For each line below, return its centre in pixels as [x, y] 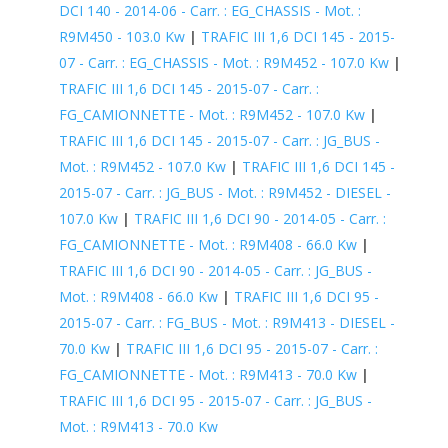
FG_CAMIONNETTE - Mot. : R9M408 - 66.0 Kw [207, 244]
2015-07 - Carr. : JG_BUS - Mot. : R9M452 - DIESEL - [224, 192]
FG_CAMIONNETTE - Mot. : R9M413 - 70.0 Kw [207, 374]
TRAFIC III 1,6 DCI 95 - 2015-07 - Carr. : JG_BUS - [215, 400]
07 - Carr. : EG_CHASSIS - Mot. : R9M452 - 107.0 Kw [223, 62]
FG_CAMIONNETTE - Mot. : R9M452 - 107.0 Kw [211, 114]
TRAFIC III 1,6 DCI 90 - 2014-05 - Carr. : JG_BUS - [215, 270]
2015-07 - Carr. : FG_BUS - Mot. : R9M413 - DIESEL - [226, 322]
